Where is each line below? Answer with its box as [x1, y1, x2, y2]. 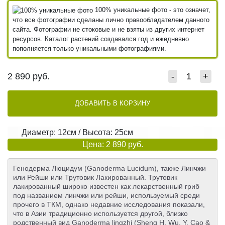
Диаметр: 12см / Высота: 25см [22, 128, 133, 137]
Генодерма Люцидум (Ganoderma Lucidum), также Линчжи [13, 164, 206, 173]
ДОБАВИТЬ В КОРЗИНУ [75, 99, 150, 107]
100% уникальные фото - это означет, [93, 6, 210, 14]
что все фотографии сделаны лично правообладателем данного [13, 16, 209, 24]
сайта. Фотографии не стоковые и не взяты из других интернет [13, 26, 204, 34]
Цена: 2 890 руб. [82, 140, 143, 149]
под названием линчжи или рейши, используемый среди [13, 191, 200, 200]
